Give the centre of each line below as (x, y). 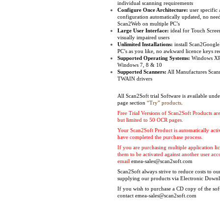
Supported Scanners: (142, 72)
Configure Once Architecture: (153, 10)
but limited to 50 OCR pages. (151, 120)
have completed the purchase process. (161, 137)
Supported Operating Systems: (154, 58)
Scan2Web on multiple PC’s (149, 24)
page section (132, 103)
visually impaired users (143, 38)
